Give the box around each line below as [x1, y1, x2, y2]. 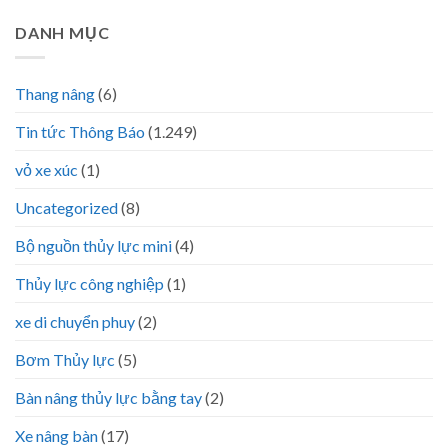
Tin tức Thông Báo [15, 121, 145, 141]
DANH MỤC [15, 23, 110, 43]
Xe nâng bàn [15, 425, 98, 445]
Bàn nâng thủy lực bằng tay [15, 387, 202, 407]
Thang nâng [15, 83, 95, 103]
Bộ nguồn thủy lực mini [15, 235, 172, 255]
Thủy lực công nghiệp [15, 273, 164, 293]
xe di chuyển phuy [15, 311, 135, 331]
